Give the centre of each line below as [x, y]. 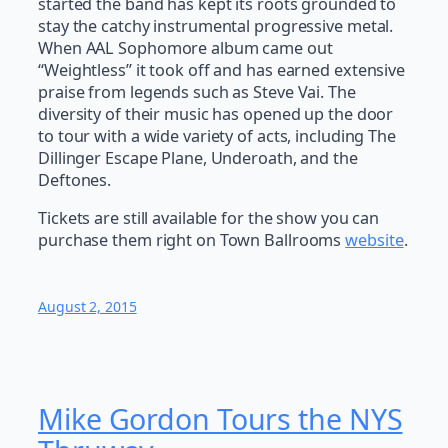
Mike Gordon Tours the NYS [220, 418]
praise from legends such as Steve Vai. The [197, 91]
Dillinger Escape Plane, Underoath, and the [198, 157]
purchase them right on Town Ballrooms [192, 240]
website [374, 240]
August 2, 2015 [87, 307]
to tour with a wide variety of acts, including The [217, 135]
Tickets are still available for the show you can [209, 218]
